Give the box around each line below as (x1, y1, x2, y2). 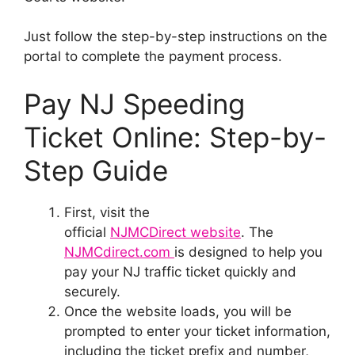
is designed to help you (174, 243, 323, 260)
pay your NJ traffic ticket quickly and (64, 263, 296, 280)
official (64, 223, 110, 240)
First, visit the (64, 204, 150, 220)
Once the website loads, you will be (64, 303, 292, 319)
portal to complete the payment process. (24, 48, 282, 64)
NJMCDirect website (110, 223, 241, 240)
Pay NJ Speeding (24, 86, 245, 120)
